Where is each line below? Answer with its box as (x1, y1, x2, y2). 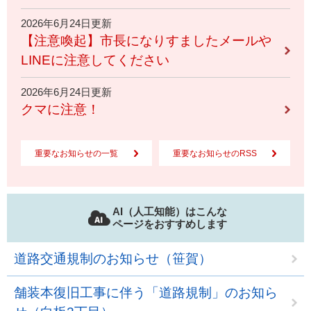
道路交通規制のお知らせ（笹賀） (14, 251, 212, 267)
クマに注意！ (21, 102, 100, 117)
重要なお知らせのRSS (173, 149, 257, 159)
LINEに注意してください (21, 53, 169, 68)
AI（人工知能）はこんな (112, 205, 227, 218)
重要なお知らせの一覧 (35, 149, 118, 159)
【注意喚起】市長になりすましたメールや (21, 33, 271, 49)
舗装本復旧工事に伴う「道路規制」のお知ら (14, 285, 278, 301)
